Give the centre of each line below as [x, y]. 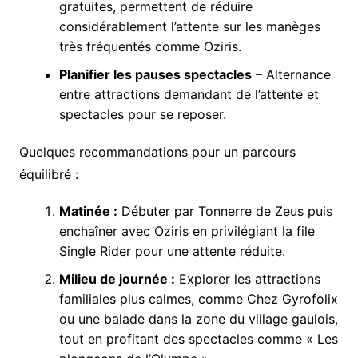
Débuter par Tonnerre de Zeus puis [225, 211]
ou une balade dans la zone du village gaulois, [198, 318]
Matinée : [88, 211]
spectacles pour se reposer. [142, 114]
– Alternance [291, 74]
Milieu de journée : [117, 278]
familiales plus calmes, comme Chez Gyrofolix [198, 298]
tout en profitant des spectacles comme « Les [198, 338]
